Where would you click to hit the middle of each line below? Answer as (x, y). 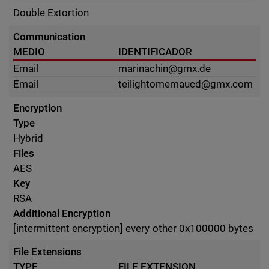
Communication (50, 37)
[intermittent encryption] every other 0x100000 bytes (133, 228)
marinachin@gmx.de (165, 68)
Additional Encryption (62, 213)
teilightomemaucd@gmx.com (186, 84)
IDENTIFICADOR (156, 52)
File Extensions (48, 252)
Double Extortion (51, 13)
